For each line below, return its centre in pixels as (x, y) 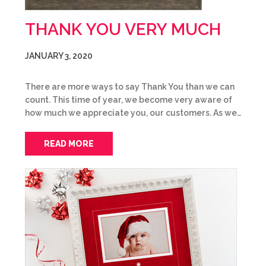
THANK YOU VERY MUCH (123, 29)
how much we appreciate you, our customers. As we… (133, 113)
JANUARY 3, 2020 (59, 56)
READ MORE (69, 144)
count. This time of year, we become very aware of (129, 100)
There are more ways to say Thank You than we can (130, 87)
